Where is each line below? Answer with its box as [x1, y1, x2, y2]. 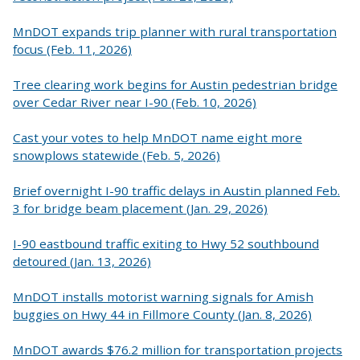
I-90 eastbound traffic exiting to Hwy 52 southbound [13, 235, 319, 252]
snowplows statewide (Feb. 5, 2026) [13, 146, 220, 163]
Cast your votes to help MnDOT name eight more [13, 129, 302, 145]
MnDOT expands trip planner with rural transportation [13, 22, 337, 39]
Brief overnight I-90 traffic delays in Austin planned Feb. [13, 182, 340, 198]
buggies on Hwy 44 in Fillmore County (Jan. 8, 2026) [13, 306, 312, 323]
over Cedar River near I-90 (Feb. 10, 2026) [13, 93, 256, 110]
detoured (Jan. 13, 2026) [13, 253, 151, 270]
